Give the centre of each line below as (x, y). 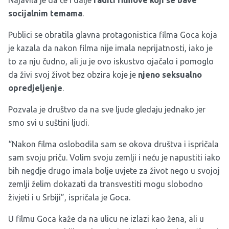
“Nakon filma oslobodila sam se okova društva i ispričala (113, 144)
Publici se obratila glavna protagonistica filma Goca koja (113, 35)
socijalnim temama (45, 14)
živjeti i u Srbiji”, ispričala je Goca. (69, 198)
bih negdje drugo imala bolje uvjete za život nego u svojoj (114, 171)
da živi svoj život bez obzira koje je (73, 75)
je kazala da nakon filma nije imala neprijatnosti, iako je (110, 48)
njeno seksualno (170, 75)
